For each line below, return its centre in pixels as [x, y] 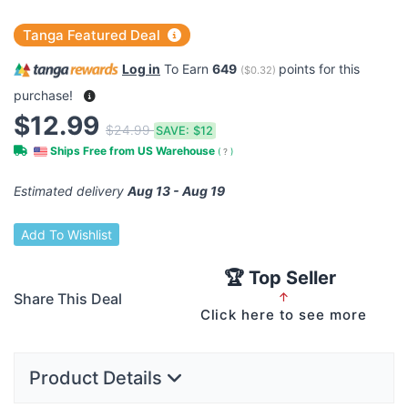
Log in [141, 69]
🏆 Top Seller [280, 278]
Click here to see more [283, 315]
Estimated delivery [71, 191]
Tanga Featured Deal [93, 36]
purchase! [45, 95]
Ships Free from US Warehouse [133, 151]
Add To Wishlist [66, 235]
